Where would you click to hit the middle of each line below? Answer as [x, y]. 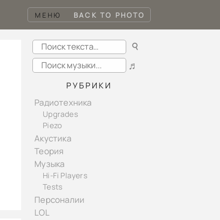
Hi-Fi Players [65, 176]
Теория [49, 151]
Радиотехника [63, 103]
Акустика [53, 138]
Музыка [50, 164]
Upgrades [60, 114]
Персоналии [60, 199]
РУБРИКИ [89, 85]
